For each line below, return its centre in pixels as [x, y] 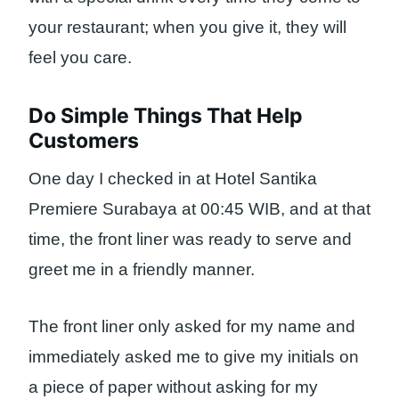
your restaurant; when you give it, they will [187, 27]
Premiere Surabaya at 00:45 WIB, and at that [199, 208]
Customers [84, 141]
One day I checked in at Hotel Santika [173, 178]
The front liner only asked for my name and [192, 327]
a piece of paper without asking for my [173, 387]
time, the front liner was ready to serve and [190, 239]
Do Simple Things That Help [166, 116]
